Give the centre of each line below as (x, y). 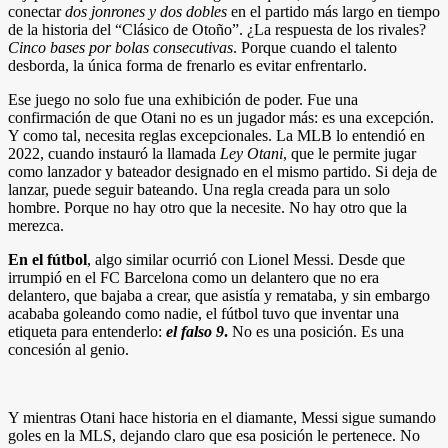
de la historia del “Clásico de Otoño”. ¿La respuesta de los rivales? (217, 30)
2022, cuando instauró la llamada (114, 154)
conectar (36, 12)
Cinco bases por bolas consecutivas (120, 48)
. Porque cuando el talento (315, 48)
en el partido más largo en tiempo (333, 12)
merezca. (36, 226)
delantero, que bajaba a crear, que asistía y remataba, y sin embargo (219, 296)
